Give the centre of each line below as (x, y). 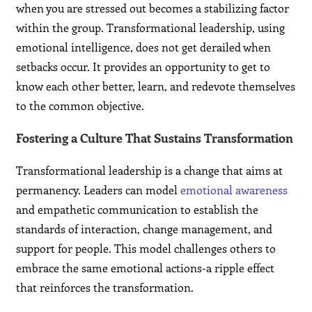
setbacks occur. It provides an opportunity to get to (143, 67)
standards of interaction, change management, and (145, 229)
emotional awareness (234, 190)
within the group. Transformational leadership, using (151, 28)
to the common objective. (80, 106)
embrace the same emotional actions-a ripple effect (146, 268)
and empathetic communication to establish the (138, 210)
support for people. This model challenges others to (146, 249)
